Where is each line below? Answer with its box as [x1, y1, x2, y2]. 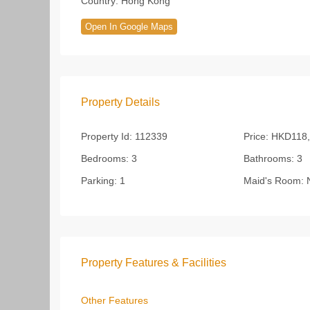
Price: [243, 131, 268, 142]
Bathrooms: [243, 153, 294, 164]
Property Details [81, 96, 160, 108]
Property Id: [81, 131, 132, 142]
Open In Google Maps [85, 21, 173, 32]
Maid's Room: [243, 175, 304, 186]
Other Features [81, 295, 148, 306]
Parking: [81, 175, 117, 186]
